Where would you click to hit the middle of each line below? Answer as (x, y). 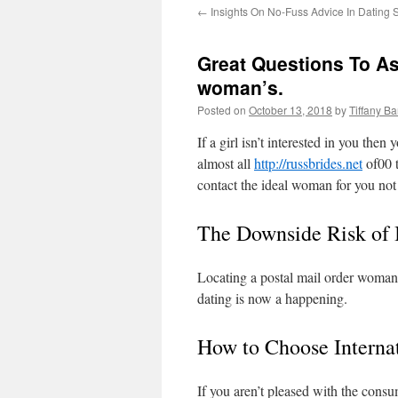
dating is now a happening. (272, 298)
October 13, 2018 (291, 110)
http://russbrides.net (308, 163)
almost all (226, 163)
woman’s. (240, 87)
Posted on (222, 110)
